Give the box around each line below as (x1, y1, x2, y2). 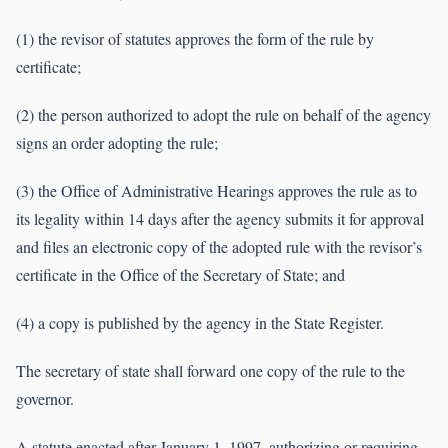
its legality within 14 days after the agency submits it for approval (16, 208, 424, 230)
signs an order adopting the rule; (16, 132, 218, 154)
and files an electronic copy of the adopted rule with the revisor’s (16, 236, 422, 258)
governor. (16, 388, 74, 410)
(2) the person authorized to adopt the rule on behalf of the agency (16, 104, 431, 126)
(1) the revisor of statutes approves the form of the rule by (16, 28, 374, 50)
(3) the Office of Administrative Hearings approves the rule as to (16, 180, 417, 202)
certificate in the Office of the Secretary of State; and (16, 264, 345, 286)
